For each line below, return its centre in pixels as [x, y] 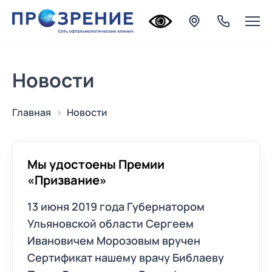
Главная [32, 112]
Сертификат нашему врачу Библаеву [126, 257]
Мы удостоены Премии [96, 164]
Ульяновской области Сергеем [110, 223]
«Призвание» [67, 180]
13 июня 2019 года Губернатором [116, 206]
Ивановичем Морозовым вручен [114, 240]
